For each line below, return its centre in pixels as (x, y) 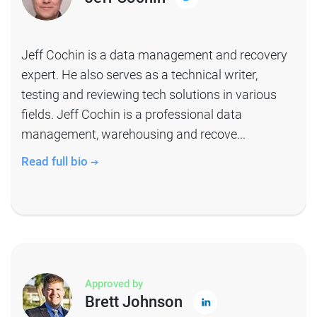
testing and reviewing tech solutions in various (149, 94)
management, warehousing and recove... (133, 134)
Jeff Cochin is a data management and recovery (154, 54)
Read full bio (56, 161)
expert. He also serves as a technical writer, (139, 74)
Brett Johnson (134, 302)
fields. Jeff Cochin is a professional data (132, 114)
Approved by (114, 283)
